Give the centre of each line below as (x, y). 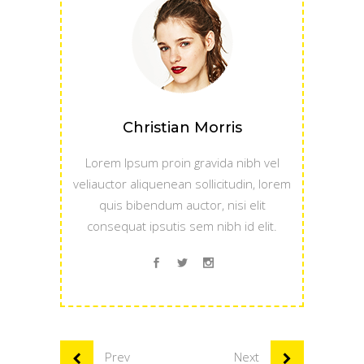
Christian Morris (182, 127)
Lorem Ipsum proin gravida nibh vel (182, 162)
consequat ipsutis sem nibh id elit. (182, 225)
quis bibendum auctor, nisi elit (182, 204)
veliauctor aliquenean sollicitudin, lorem (182, 183)
